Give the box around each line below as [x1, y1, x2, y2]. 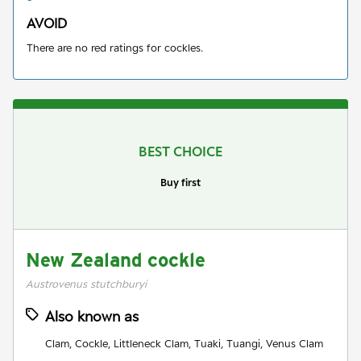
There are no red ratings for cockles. [27, 40, 203, 54]
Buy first [160, 175, 201, 189]
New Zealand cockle [26, 247, 205, 272]
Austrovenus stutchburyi [26, 276, 147, 290]
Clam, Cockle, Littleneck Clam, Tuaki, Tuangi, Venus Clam [45, 336, 323, 350]
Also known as [45, 307, 139, 325]
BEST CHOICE [139, 143, 222, 160]
